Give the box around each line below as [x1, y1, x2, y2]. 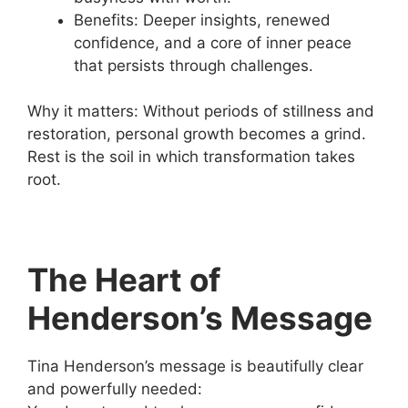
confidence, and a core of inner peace [74, 33, 352, 52]
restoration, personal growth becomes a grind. [27, 125, 366, 143]
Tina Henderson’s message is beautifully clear [27, 356, 363, 375]
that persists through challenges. [74, 56, 313, 75]
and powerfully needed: [27, 379, 202, 398]
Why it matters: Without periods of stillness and [27, 102, 374, 120]
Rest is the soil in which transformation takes [27, 148, 355, 166]
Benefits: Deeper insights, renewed [74, 10, 331, 29]
